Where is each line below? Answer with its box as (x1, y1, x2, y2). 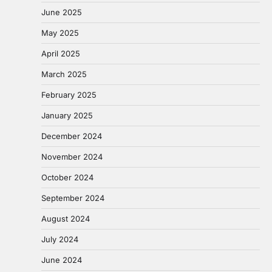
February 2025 (41, 89, 97, 100)
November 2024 (41, 151, 103, 161)
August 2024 (41, 213, 90, 223)
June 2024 (41, 254, 82, 265)
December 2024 (41, 131, 102, 141)
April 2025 (41, 48, 80, 58)
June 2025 (41, 7, 82, 17)
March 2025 (41, 69, 87, 79)
